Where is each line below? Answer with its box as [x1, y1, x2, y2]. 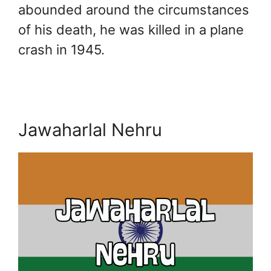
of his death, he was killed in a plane [18, 21, 244, 38]
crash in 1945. [18, 41, 105, 57]
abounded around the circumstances [18, 1, 249, 18]
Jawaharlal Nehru [18, 119, 162, 140]
